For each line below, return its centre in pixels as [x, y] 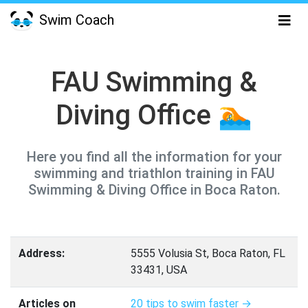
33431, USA [159, 270]
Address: [42, 253]
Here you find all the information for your [154, 157]
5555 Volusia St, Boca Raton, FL [208, 253]
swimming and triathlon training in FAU [154, 173]
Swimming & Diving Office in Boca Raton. [154, 190]
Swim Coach [75, 20]
